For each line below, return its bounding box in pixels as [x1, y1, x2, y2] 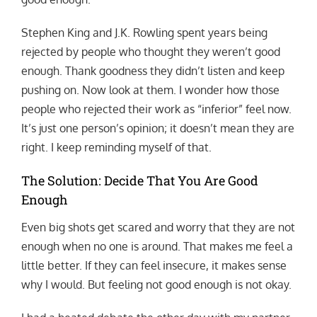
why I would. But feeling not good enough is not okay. [21, 277, 292, 292]
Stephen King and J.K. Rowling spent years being [21, 25, 267, 40]
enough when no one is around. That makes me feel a [21, 239, 293, 254]
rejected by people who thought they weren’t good [21, 44, 280, 59]
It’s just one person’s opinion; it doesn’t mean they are [21, 120, 294, 135]
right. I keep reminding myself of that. [21, 139, 212, 154]
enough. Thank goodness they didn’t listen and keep [21, 63, 284, 78]
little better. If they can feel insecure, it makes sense [21, 258, 287, 273]
